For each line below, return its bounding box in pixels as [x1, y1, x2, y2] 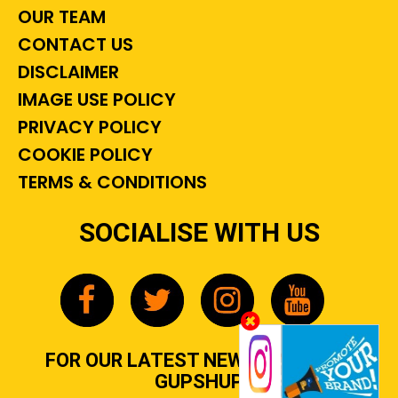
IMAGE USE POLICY [13, 87, 176, 113]
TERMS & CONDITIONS [13, 170, 207, 195]
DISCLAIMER [13, 60, 119, 85]
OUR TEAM [13, 4, 106, 30]
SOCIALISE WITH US [78, 217, 320, 249]
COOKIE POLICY [13, 142, 153, 168]
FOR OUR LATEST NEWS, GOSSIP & [44, 349, 354, 372]
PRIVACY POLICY [13, 115, 162, 140]
